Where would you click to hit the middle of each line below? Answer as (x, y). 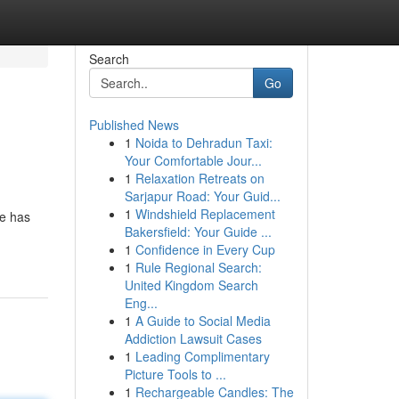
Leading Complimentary (202, 356)
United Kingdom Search (191, 285)
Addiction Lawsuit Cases (193, 338)
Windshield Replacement (205, 214)
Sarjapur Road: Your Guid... (202, 196)
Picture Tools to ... (175, 374)
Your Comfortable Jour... (193, 160)
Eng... (141, 303)
